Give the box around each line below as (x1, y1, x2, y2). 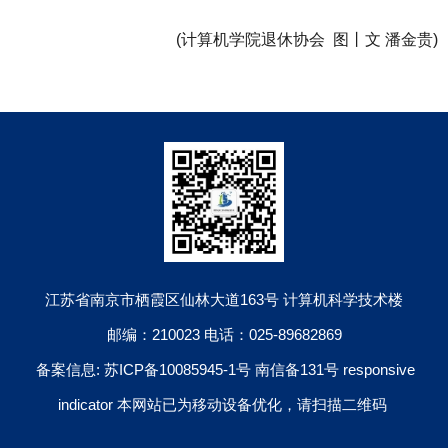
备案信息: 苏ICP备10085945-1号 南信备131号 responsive (36, 360, 415, 378)
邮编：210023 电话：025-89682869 (106, 325, 342, 343)
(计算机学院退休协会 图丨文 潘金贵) (164, 30, 438, 48)
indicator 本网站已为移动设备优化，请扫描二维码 (58, 395, 387, 413)
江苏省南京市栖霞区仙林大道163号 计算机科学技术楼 (45, 290, 403, 308)
